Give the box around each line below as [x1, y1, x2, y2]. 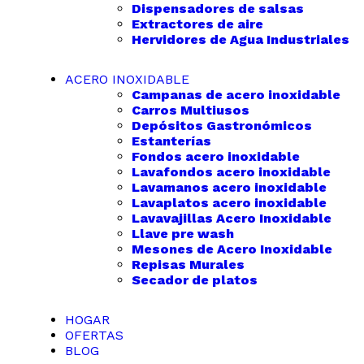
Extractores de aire [132, 16, 263, 32]
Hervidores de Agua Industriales [132, 32, 349, 47]
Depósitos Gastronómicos [132, 118, 312, 133]
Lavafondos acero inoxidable [132, 164, 331, 180]
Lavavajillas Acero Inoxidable [132, 210, 331, 226]
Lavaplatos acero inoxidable [132, 195, 327, 210]
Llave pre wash [132, 226, 234, 241]
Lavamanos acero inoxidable [132, 180, 327, 195]
